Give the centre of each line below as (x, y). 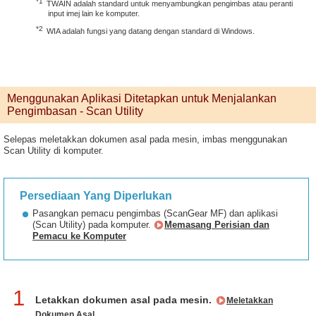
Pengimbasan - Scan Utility (75, 111)
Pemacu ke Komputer (79, 236)
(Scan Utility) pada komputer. (93, 225)
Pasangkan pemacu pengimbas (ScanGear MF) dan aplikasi (155, 213)
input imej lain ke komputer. (94, 13)
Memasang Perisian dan (217, 225)
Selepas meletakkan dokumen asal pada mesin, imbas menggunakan (145, 139)
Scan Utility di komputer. (54, 151)
